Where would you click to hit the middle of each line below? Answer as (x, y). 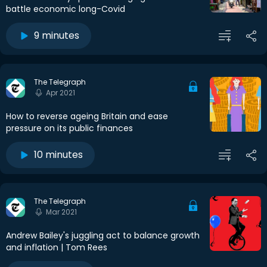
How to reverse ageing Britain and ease (87, 117)
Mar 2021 (61, 212)
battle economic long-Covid (66, 9)
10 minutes (58, 155)
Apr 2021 (60, 93)
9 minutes (57, 36)
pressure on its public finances (69, 128)
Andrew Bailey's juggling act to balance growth (103, 236)
